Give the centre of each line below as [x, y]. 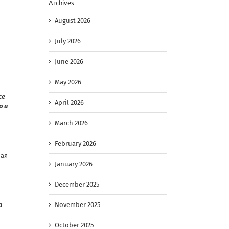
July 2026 [68, 41]
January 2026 [74, 164]
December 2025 [77, 185]
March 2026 [71, 123]
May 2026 [68, 82]
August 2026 [73, 21]
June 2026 [69, 62]
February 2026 [75, 144]
